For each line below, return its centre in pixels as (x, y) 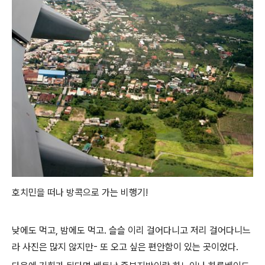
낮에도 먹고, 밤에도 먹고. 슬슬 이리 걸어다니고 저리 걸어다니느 (131, 231)
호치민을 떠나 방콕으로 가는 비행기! (80, 193)
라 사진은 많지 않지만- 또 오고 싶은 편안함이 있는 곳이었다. (125, 247)
